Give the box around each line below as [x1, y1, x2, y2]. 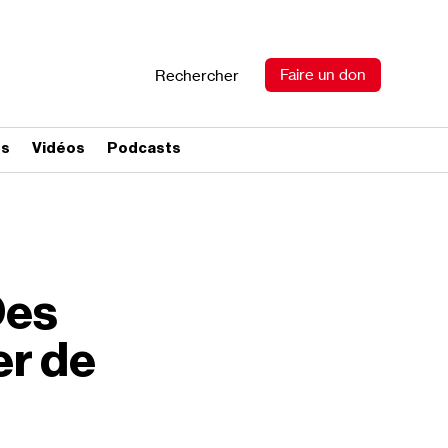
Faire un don [279, 65, 366, 85]
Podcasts [107, 141, 182, 156]
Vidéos [32, 141, 86, 156]
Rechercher [154, 66, 239, 86]
